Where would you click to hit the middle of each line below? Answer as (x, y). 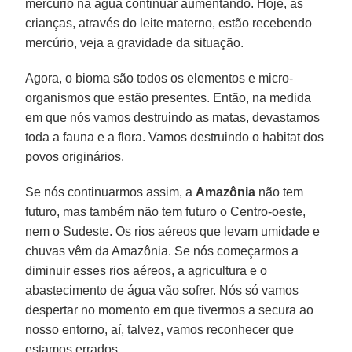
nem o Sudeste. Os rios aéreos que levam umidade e (173, 231)
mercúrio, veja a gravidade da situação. (135, 42)
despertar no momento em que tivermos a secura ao (170, 310)
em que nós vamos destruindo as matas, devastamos (173, 117)
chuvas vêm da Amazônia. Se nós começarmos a (162, 251)
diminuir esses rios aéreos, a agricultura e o (147, 270)
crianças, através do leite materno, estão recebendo (169, 23)
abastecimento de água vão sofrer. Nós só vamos (162, 290)
